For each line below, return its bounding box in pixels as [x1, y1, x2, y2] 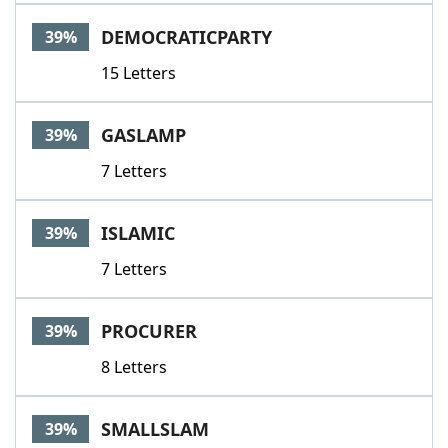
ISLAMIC [101, 221, 175, 245]
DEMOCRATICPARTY [101, 25, 272, 49]
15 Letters [101, 62, 176, 84]
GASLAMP [101, 123, 186, 147]
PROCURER [101, 319, 197, 343]
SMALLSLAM [101, 417, 209, 441]
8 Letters [101, 356, 167, 378]
